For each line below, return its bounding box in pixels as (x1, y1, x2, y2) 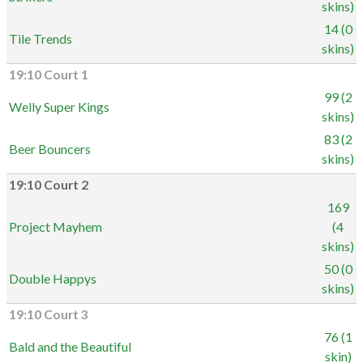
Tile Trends (9, 31, 72, 46)
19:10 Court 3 (9, 307, 88, 322)
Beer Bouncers (9, 141, 91, 156)
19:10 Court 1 (9, 67, 88, 82)
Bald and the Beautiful (9, 339, 131, 354)
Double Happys (9, 271, 96, 286)
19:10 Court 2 (9, 177, 88, 192)
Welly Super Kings (9, 99, 109, 114)
